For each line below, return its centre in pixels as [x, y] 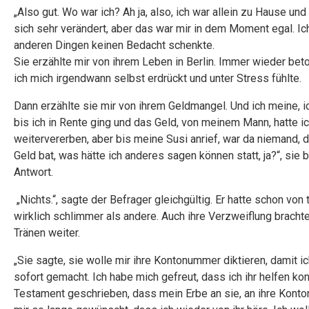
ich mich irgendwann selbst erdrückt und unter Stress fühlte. [159, 78]
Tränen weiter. [47, 233]
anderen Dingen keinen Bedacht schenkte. [114, 45]
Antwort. [35, 172]
